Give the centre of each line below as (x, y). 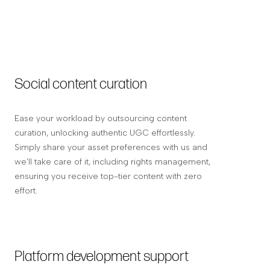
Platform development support (102, 257)
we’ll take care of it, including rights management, (112, 162)
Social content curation (81, 84)
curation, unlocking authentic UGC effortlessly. (105, 133)
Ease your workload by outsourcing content (101, 119)
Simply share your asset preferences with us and (111, 148)
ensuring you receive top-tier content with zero (108, 177)
